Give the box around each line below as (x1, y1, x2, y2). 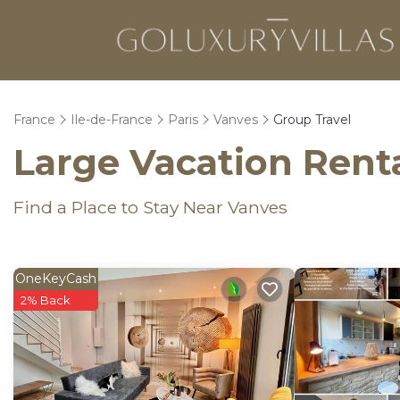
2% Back (21, 293, 71, 307)
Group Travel (273, 112, 351, 128)
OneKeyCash (15, 271, 96, 287)
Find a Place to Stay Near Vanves (13, 196, 287, 218)
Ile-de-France (71, 112, 153, 128)
